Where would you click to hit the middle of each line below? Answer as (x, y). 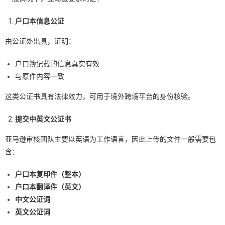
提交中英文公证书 (43, 119)
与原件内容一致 (40, 77)
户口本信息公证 (40, 21)
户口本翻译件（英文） (50, 187)
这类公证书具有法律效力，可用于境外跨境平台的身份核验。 (100, 97)
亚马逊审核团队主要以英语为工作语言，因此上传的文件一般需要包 (110, 139)
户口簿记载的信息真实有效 (57, 64)
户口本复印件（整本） (50, 175)
